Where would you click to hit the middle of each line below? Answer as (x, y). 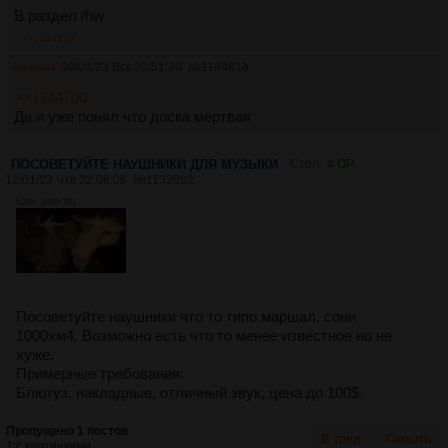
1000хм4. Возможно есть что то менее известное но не (204, 336)
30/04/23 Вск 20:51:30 (121, 67)
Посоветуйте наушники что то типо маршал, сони (186, 317)
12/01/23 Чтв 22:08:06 (66, 180)
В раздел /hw (59, 16)
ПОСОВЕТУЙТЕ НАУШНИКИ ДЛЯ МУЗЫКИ (144, 165)
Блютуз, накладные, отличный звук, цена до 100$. (189, 393)
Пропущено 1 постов (67, 431)
